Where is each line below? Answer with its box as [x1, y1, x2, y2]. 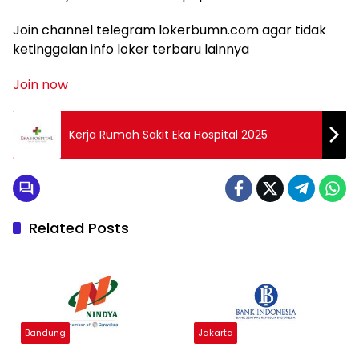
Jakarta [198, 325, 233, 339]
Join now [13, 75, 68, 94]
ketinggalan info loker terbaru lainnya [13, 40, 249, 58]
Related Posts [29, 218, 129, 238]
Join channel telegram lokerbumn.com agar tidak [13, 21, 326, 39]
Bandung [25, 325, 66, 339]
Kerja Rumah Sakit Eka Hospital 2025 [69, 126, 268, 143]
